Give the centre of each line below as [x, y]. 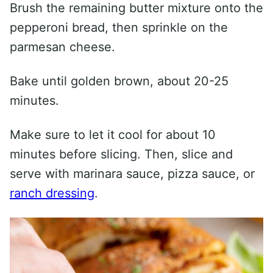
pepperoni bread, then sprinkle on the [119, 28]
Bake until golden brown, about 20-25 [119, 81]
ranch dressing [52, 193]
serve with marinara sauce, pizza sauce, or [132, 174]
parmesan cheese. [62, 47]
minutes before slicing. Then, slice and [121, 154]
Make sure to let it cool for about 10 [113, 135]
